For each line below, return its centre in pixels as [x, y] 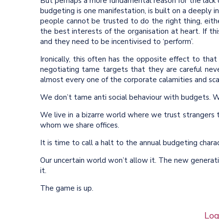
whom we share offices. [81, 125]
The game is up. [67, 188]
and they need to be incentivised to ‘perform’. [118, 41]
